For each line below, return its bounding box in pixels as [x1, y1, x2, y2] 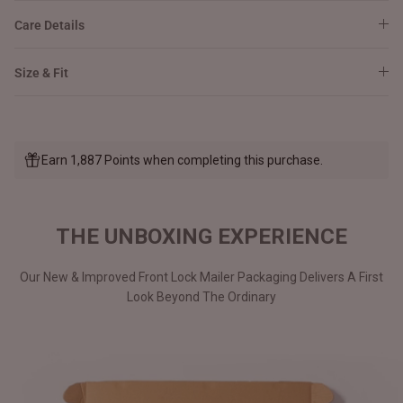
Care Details [14, 17, 85, 32]
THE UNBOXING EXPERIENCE [56, 223, 347, 249]
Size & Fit [14, 65, 68, 80]
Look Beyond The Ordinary [127, 289, 276, 304]
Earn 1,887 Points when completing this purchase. [41, 152, 323, 167]
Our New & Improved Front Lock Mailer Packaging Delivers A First [20, 269, 383, 284]
